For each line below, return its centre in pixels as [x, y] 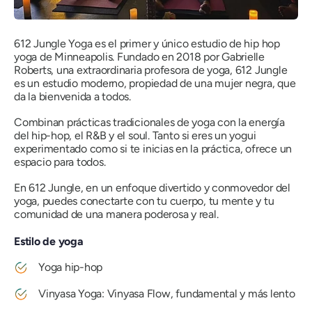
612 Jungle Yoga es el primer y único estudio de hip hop [147, 43]
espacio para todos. [60, 162]
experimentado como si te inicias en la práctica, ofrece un [153, 148]
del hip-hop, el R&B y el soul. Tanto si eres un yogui [135, 135]
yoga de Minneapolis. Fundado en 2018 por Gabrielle [140, 56]
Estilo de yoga [49, 241]
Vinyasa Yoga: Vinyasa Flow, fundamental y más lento [167, 293]
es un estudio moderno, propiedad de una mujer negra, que [155, 83]
